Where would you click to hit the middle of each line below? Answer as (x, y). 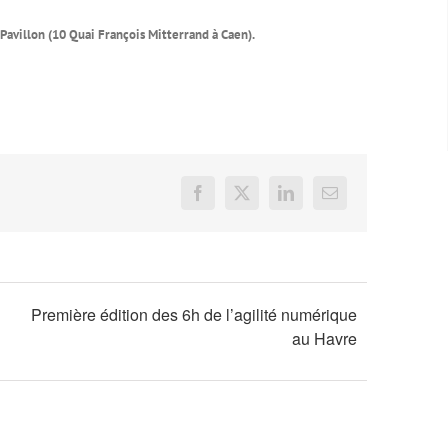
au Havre (325, 339)
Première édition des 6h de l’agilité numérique (194, 315)
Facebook (227, 199)
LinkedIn (313, 199)
